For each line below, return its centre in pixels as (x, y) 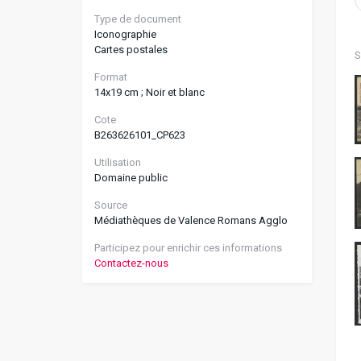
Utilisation (118, 162)
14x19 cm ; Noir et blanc (149, 92)
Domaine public (131, 177)
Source (111, 205)
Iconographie (125, 34)
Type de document (138, 19)
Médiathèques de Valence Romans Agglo (191, 220)
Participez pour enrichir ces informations (188, 247)
